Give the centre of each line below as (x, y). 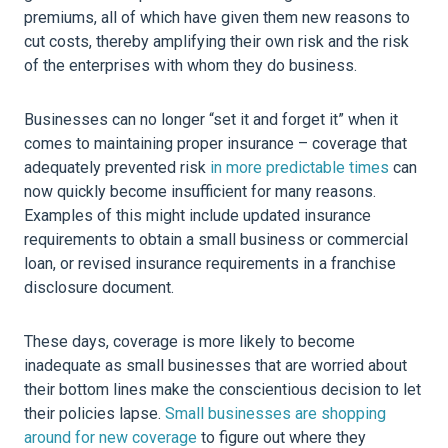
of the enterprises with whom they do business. (190, 66)
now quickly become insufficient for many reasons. (200, 192)
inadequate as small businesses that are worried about (215, 366)
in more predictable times (299, 168)
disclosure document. (99, 288)
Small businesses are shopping (275, 414)
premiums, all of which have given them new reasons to (217, 18)
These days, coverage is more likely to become (189, 342)
